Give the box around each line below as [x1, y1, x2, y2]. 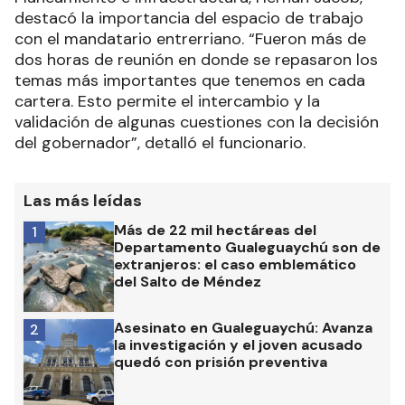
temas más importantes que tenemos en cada [14, 70, 365, 92]
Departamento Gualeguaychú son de [114, 238, 381, 258]
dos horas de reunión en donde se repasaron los [14, 49, 378, 71]
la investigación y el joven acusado [114, 335, 363, 355]
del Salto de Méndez [114, 272, 261, 292]
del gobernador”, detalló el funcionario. [14, 132, 306, 155]
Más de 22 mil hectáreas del [114, 221, 316, 240]
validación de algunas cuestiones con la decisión [14, 111, 379, 134]
